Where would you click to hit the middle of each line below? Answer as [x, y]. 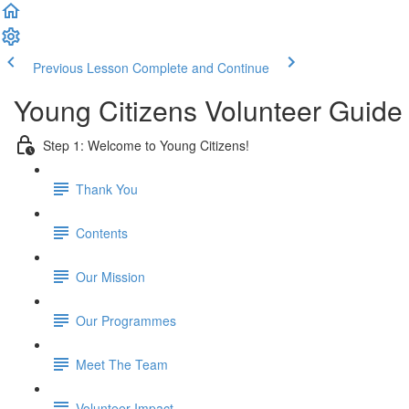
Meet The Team [122, 364]
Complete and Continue [201, 68]
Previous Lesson [81, 68]
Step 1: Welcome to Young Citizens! [146, 145]
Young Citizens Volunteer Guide [208, 110]
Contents [102, 232]
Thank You [107, 189]
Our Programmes [126, 320]
